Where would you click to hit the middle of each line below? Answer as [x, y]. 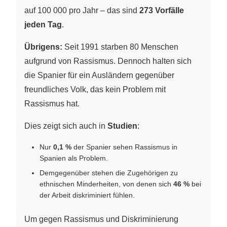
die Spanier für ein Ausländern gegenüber [99, 75]
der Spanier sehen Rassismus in [124, 147]
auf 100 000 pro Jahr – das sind [82, 10]
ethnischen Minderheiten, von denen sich [106, 184]
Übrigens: [43, 47]
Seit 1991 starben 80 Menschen [120, 47]
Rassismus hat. [52, 103]
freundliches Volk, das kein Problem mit [95, 89]
